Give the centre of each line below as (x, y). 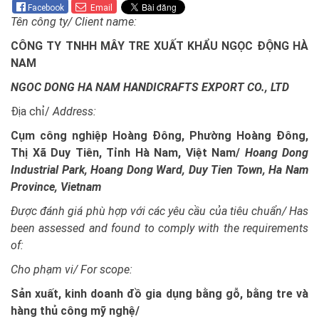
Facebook (46, 7)
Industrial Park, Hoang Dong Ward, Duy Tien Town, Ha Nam (159, 169)
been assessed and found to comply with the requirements (159, 228)
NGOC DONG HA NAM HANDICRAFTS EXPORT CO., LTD (150, 87)
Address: (74, 111)
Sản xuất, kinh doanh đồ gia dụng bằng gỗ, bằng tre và (159, 293)
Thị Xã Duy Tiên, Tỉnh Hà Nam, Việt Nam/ (128, 152)
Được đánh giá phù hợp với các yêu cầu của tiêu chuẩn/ (148, 211)
